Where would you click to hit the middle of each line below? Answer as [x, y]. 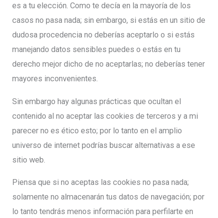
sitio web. [29, 160]
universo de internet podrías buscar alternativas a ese [104, 145]
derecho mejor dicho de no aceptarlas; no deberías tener [109, 64]
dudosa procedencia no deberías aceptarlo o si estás [104, 35]
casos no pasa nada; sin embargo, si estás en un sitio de [109, 20]
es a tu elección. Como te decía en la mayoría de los [102, 6]
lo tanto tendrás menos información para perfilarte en [103, 211]
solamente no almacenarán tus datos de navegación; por [109, 197]
